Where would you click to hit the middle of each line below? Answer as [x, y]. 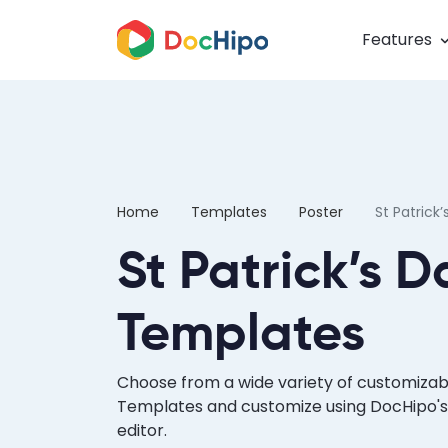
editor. [142, 430]
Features [397, 39]
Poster [321, 211]
